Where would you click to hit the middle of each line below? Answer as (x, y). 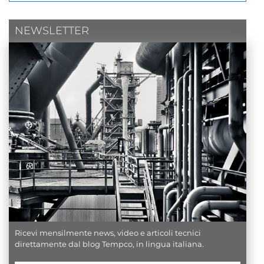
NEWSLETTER (52, 30)
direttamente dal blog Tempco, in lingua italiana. (109, 244)
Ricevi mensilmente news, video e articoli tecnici (108, 232)
